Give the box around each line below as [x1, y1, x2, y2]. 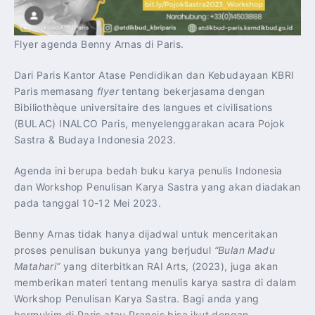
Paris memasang [14, 85, 98, 98]
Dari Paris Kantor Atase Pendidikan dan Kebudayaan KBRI [14, 69, 295, 82]
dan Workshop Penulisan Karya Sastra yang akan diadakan [14, 181, 301, 193]
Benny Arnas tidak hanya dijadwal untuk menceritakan [14, 228, 278, 240]
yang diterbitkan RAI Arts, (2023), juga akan [63, 260, 278, 273]
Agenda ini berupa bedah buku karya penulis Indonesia [14, 165, 283, 177]
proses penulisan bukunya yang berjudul [14, 244, 214, 257]
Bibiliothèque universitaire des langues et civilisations [14, 101, 273, 114]
